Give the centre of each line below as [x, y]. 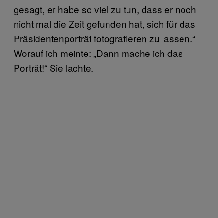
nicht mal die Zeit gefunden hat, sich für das [104, 24]
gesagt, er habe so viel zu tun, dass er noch [105, 9]
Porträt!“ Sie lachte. [54, 67]
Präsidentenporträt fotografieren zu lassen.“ [104, 38]
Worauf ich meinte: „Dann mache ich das [98, 53]
